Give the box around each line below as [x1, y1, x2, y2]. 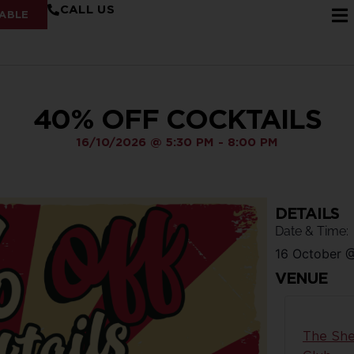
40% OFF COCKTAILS [32, 102, 322, 135]
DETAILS [275, 204, 339, 223]
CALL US [59, 2, 115, 17]
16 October [275, 246, 341, 262]
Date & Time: [275, 224, 348, 239]
